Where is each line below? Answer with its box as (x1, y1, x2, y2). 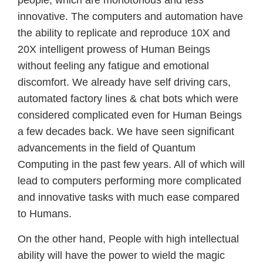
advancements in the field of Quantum (18, 142, 195, 154)
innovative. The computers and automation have (18, 11, 243, 23)
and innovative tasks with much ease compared (18, 191, 240, 204)
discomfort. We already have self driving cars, (18, 76, 231, 89)
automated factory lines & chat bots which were (18, 93, 238, 105)
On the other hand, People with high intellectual (18, 233, 239, 245)
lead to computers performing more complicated (18, 175, 241, 187)
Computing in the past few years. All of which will (18, 159, 245, 171)
